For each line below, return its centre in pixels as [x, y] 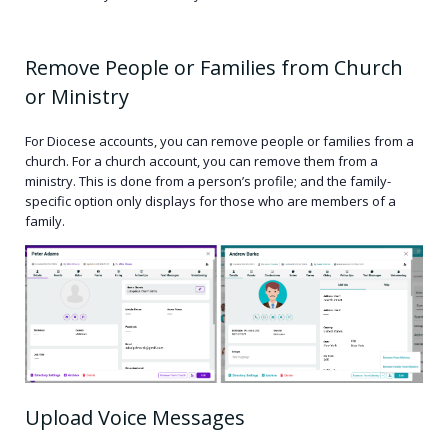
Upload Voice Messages [135, 417]
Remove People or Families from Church [214, 67]
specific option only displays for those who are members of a [210, 200]
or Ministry [77, 96]
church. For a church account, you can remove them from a [201, 160]
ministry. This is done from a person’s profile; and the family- [208, 180]
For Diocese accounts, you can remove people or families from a [219, 140]
